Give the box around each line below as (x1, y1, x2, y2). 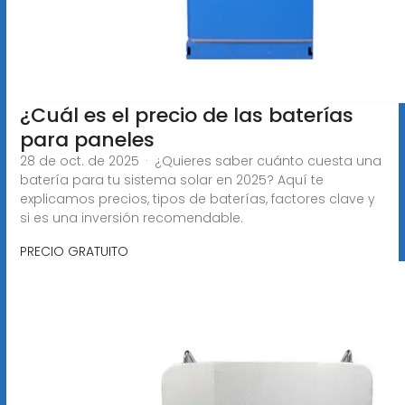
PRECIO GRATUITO (19, 241, 128, 260)
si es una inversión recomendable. (19, 208, 243, 227)
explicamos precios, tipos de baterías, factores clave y (19, 189, 375, 208)
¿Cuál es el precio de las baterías (19, 100, 353, 129)
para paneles (19, 125, 155, 154)
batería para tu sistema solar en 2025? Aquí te (19, 170, 324, 189)
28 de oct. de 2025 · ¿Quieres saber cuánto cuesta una (19, 151, 381, 170)
